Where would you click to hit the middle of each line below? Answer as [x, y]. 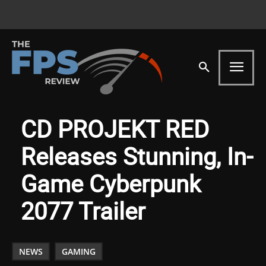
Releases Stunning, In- [137, 156]
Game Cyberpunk [111, 183]
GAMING [79, 251]
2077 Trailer [83, 210]
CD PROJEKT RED [115, 129]
